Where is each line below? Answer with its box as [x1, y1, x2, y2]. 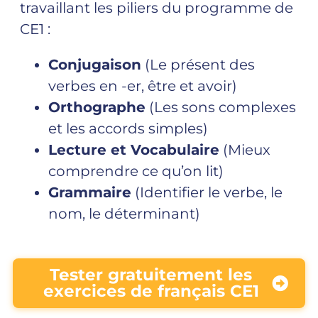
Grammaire [48, 184, 131, 202]
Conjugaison [48, 56, 141, 74]
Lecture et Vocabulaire [48, 141, 219, 159]
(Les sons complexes [146, 99, 296, 116]
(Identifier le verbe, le [131, 184, 283, 202]
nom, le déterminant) [48, 205, 200, 223]
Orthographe [48, 99, 146, 116]
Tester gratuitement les [50, 265, 252, 285]
